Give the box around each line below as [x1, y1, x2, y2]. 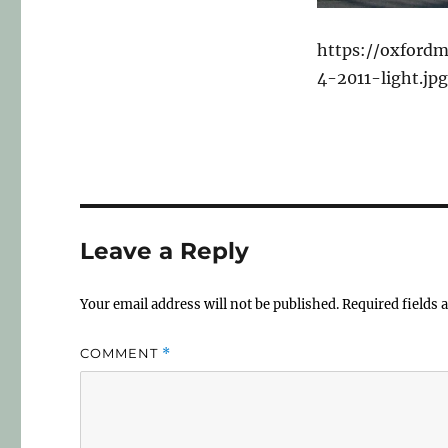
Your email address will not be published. [80, 295, 340, 313]
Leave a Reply [80, 236, 250, 265]
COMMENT [80, 344, 163, 361]
